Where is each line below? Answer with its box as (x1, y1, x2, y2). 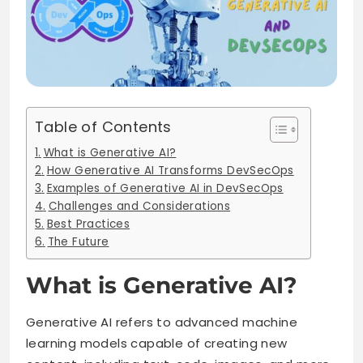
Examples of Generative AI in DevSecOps (46, 181, 284, 197)
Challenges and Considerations (48, 199, 231, 215)
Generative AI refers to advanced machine (26, 314, 297, 331)
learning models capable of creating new (26, 335, 288, 352)
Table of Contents (35, 117, 172, 138)
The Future (47, 234, 109, 250)
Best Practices (46, 216, 130, 233)
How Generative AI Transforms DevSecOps (46, 163, 294, 179)
